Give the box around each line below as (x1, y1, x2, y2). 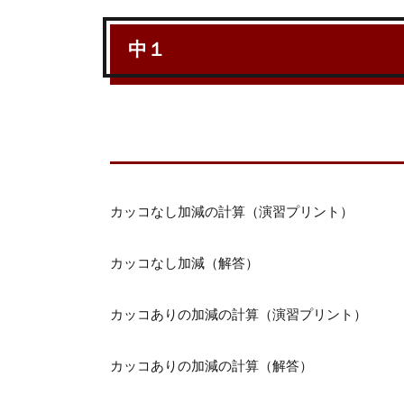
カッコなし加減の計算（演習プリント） (110, 205, 353, 219)
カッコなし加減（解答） (110, 256, 259, 271)
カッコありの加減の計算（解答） (110, 359, 313, 373)
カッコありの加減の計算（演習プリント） (110, 308, 367, 322)
